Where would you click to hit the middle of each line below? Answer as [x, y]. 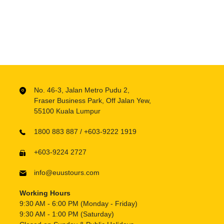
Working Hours [45, 193]
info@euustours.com [66, 173]
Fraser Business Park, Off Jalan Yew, [92, 101]
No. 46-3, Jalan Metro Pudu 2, [81, 90]
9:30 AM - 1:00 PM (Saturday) [66, 214]
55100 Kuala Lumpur [67, 111]
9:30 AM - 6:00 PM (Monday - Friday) [78, 204]
